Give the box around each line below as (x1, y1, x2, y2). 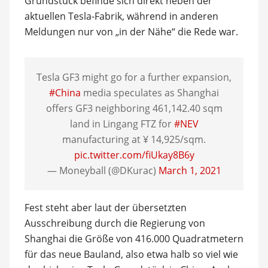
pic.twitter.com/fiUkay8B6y (74, 148, 194, 162)
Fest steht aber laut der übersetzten (24, 201, 187, 214)
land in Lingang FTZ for (69, 117, 174, 130)
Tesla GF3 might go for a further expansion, (36, 71, 232, 84)
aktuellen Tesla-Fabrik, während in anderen (24, 10, 218, 23)
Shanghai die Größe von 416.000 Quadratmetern (24, 232, 243, 245)
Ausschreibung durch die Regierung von (24, 217, 205, 230)
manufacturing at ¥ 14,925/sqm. (62, 133, 206, 146)
